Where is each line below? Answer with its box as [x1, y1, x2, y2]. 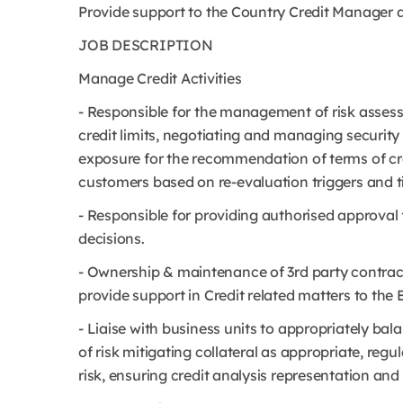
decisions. [78, 229, 145, 247]
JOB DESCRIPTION [78, 36, 213, 54]
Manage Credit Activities [78, 69, 242, 87]
